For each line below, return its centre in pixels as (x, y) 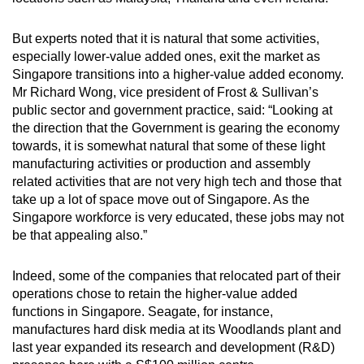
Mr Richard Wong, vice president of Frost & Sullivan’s (165, 92)
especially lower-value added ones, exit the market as (166, 56)
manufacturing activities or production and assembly (161, 163)
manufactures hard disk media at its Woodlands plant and (177, 329)
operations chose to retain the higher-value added (155, 293)
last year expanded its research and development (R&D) (173, 347)
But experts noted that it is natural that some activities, (166, 38)
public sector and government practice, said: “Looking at (172, 110)
